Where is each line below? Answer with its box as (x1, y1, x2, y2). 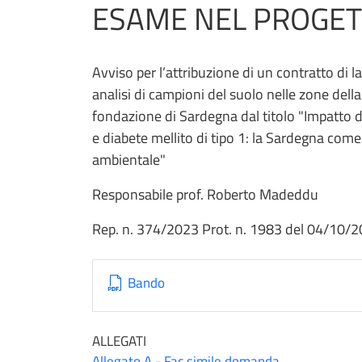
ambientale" (92, 149, 169, 171)
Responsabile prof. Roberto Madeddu (92, 183, 318, 206)
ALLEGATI (92, 330, 146, 352)
